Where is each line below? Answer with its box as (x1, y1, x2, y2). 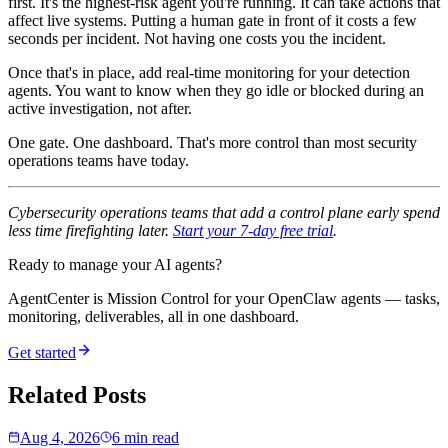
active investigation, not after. (8, 100, 192, 118)
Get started (8, 344, 76, 362)
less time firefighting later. (8, 222, 173, 240)
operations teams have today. (8, 152, 189, 170)
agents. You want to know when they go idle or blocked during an (8, 82, 424, 100)
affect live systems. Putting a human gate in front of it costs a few (8, 12, 417, 30)
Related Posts (8, 382, 146, 409)
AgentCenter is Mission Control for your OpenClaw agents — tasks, (8, 290, 440, 308)
